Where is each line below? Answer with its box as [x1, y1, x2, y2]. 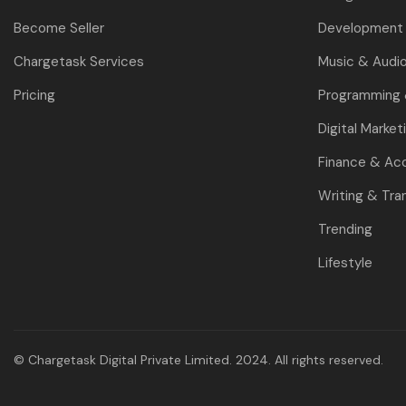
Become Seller [14, 18, 104, 37]
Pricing [14, 85, 55, 104]
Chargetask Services [14, 52, 144, 71]
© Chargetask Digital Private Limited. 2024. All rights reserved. [14, 351, 383, 368]
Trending [318, 219, 372, 238]
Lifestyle [318, 253, 372, 272]
